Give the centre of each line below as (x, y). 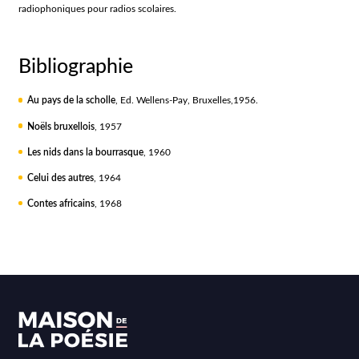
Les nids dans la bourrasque (85, 152)
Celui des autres (60, 178)
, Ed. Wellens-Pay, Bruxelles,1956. (186, 101)
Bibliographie (76, 67)
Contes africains (61, 204)
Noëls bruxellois (61, 126)
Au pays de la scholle (71, 101)
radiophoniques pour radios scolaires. (98, 9)
